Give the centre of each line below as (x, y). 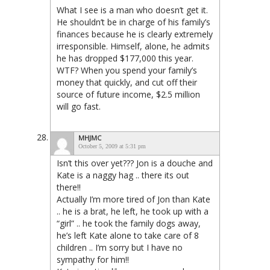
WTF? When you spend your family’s (127, 70)
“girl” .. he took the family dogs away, (129, 223)
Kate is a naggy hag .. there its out (123, 175)
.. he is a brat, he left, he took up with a (133, 211)
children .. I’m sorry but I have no (120, 247)
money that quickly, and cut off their (127, 82)
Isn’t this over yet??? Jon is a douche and (135, 163)
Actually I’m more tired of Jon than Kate (133, 199)
